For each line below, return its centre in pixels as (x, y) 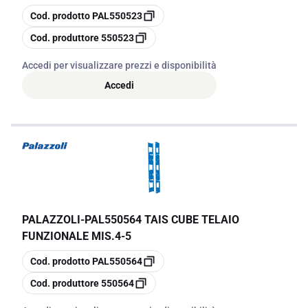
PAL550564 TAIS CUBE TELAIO (162, 220)
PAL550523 (117, 16)
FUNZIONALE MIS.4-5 (77, 236)
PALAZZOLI (51, 220)
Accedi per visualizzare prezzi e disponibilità (119, 65)
